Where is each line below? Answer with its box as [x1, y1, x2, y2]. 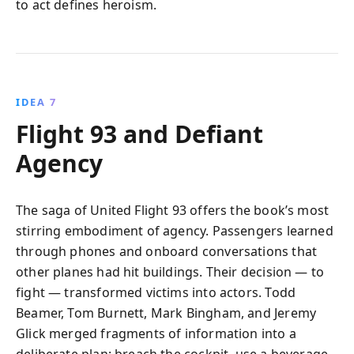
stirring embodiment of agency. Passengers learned [16, 222, 333, 239]
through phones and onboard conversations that [16, 243, 318, 260]
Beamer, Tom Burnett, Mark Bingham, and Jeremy [16, 304, 317, 322]
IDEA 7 [16, 95, 57, 109]
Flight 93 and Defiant [16, 118, 263, 150]
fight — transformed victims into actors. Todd [16, 284, 296, 301]
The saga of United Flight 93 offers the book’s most [16, 201, 330, 219]
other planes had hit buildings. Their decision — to [16, 263, 325, 281]
